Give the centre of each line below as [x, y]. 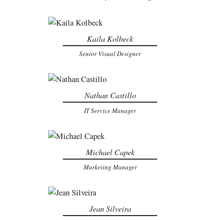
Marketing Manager [110, 167]
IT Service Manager [110, 110]
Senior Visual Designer [110, 54]
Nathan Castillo [110, 95]
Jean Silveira [110, 208]
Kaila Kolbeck [110, 38]
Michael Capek [110, 152]
